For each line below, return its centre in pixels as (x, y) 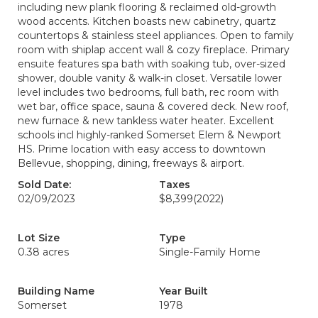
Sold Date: (44, 185)
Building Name (56, 291)
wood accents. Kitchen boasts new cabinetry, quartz (147, 21)
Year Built (183, 291)
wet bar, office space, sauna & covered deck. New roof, (153, 106)
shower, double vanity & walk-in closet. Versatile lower (150, 78)
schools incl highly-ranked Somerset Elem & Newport (149, 135)
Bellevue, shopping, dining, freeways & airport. (131, 163)
